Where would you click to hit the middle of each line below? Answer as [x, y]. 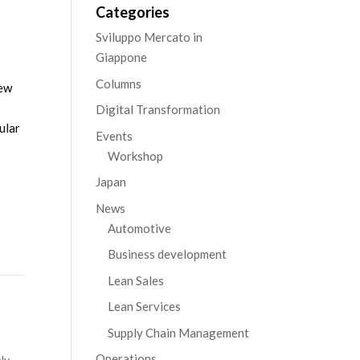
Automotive [140, 228]
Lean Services [145, 306]
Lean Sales [136, 280]
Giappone [122, 57]
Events [115, 135]
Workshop [136, 155]
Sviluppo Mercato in [149, 37]
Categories [133, 12]
